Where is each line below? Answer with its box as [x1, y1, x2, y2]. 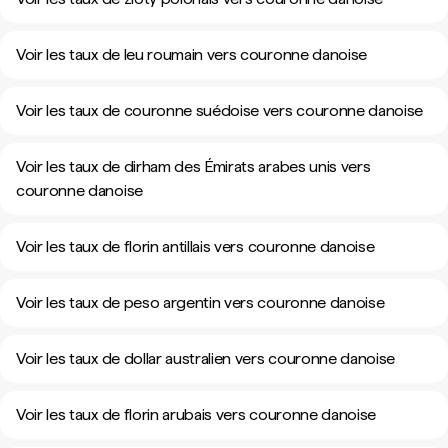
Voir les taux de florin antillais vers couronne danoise [16, 237, 375, 256]
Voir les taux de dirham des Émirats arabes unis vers [16, 157, 371, 176]
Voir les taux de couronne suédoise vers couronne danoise [16, 101, 424, 120]
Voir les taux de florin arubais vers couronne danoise [16, 405, 377, 424]
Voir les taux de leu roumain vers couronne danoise [16, 45, 367, 64]
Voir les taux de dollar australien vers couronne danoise [16, 349, 396, 368]
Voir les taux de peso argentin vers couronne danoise [16, 293, 385, 312]
